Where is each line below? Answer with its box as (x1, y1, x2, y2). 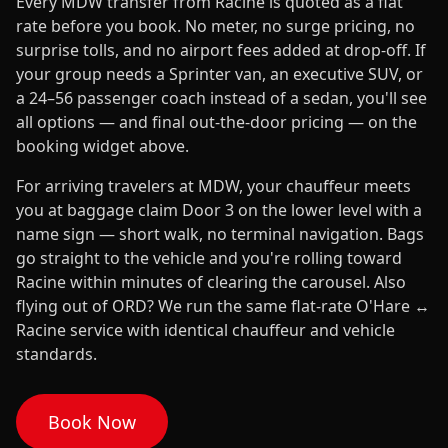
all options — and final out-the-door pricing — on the (16, 111, 417, 133)
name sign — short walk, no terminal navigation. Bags (16, 223, 424, 245)
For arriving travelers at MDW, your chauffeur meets (16, 175, 411, 197)
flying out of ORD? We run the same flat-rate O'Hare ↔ (16, 295, 430, 317)
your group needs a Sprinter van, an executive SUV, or (16, 63, 423, 85)
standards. (16, 343, 97, 365)
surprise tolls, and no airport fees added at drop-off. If (16, 39, 426, 61)
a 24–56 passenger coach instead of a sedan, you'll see (16, 87, 427, 109)
